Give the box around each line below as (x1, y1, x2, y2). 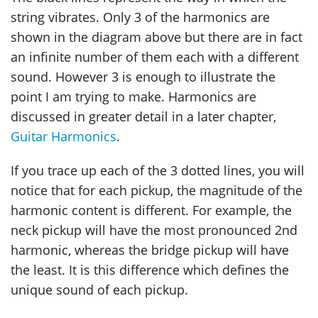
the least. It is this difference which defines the (11, 261, 289, 278)
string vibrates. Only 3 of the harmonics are (11, 8, 270, 26)
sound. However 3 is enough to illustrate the (11, 67, 275, 85)
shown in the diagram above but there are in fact (11, 28, 302, 45)
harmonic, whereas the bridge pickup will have (11, 241, 289, 258)
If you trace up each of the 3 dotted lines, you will (11, 161, 305, 179)
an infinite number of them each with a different (11, 48, 299, 65)
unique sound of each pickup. (11, 280, 188, 298)
